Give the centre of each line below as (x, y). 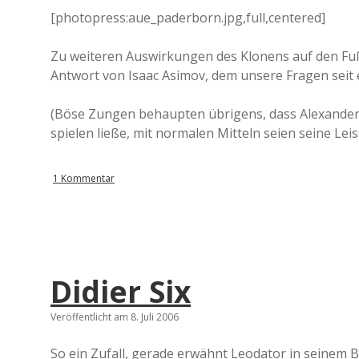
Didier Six (121, 291)
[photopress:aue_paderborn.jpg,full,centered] (188, 18)
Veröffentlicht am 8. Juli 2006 (115, 317)
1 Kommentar (84, 178)
